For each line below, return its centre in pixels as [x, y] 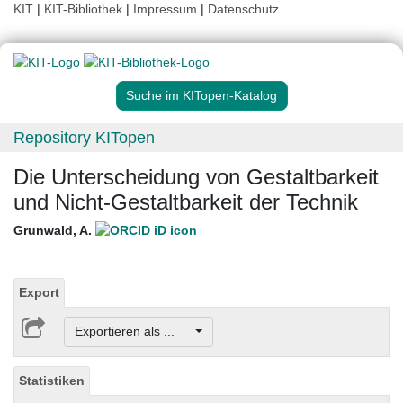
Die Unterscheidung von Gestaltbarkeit [196, 177]
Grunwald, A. [54, 231]
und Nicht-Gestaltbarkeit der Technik [186, 202]
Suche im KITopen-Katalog [201, 96]
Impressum [165, 9]
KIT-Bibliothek [85, 9]
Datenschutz [243, 9]
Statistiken [52, 380]
